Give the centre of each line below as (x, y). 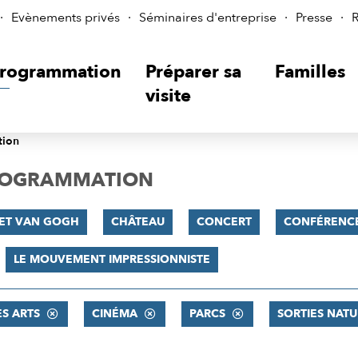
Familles (310, 72)
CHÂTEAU (137, 222)
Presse (314, 18)
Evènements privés (66, 18)
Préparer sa (193, 72)
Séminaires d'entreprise (208, 18)
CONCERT (224, 222)
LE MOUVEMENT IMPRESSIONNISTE (111, 259)
